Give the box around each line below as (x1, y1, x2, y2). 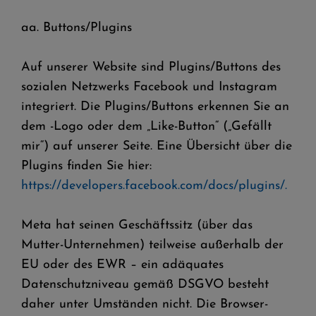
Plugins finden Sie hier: (21, 159, 152, 173)
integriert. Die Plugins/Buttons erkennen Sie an (21, 100, 289, 114)
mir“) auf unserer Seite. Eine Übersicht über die (21, 140, 292, 153)
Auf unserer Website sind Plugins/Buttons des (21, 61, 281, 74)
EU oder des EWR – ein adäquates (21, 258, 224, 272)
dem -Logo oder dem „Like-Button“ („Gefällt (21, 120, 272, 133)
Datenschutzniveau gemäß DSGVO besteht (21, 278, 269, 291)
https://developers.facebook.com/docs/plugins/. (21, 179, 287, 193)
